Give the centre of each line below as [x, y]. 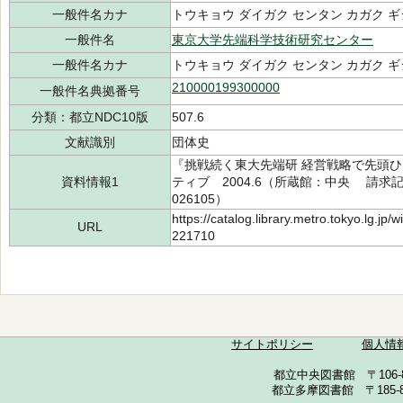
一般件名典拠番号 [90, 91]
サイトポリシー [272, 345]
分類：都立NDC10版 [90, 117]
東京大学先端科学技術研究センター [273, 40]
